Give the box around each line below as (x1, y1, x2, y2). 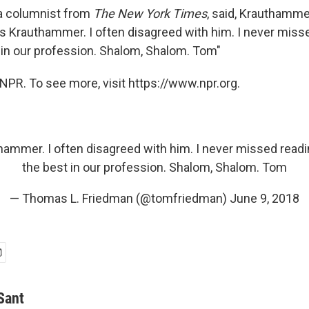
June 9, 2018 (230, 191, 299, 206)
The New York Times (93, 6, 207, 21)
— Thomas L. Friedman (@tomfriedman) (10, 191, 230, 206)
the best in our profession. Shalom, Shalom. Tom (22, 160, 287, 175)
